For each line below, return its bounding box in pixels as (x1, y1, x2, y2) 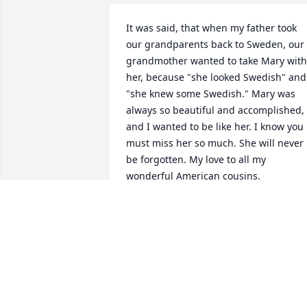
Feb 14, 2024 (126, 214, 184, 228)
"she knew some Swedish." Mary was (126, 87, 295, 101)
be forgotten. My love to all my (126, 153, 266, 167)
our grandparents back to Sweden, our (126, 38, 304, 51)
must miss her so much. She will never (126, 136, 304, 150)
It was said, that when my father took (126, 21, 297, 35)
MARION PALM (126, 201, 196, 214)
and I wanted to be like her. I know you (126, 120, 304, 134)
